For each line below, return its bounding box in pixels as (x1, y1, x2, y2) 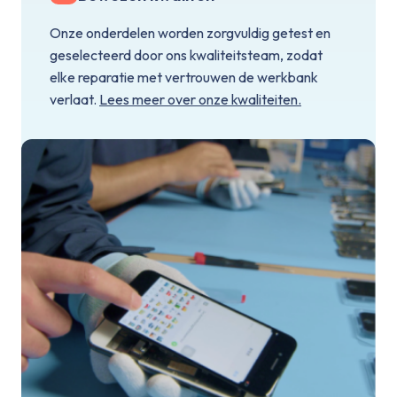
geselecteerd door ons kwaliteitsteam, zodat (50, 45, 323, 64)
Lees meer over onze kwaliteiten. (99, 90, 301, 108)
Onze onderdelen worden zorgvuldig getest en (50, 23, 331, 42)
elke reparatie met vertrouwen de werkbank (50, 67, 318, 86)
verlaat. (50, 90, 99, 108)
